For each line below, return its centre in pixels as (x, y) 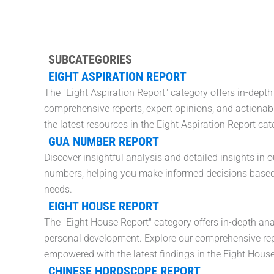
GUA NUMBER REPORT (103, 142)
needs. (58, 190)
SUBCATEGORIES (90, 60)
